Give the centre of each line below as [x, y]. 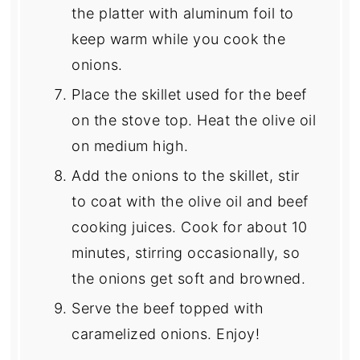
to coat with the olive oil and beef [190, 202]
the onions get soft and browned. [189, 279]
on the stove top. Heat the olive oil [194, 121]
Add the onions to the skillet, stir [186, 176]
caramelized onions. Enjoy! [166, 334]
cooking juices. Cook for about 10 [190, 227]
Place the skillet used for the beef [189, 95]
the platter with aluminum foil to [183, 14]
